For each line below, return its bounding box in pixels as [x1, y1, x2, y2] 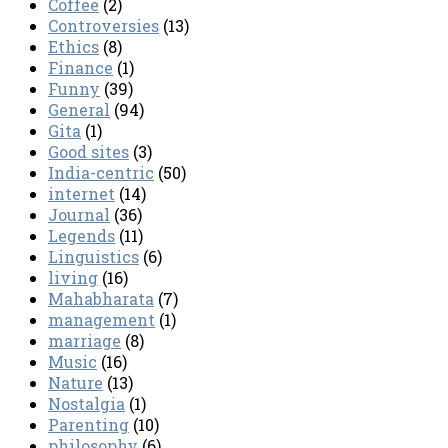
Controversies [48, 15, 159, 37]
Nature [48, 372, 103, 394]
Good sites [48, 141, 129, 163]
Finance [48, 57, 113, 79]
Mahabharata [48, 288, 154, 310]
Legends [48, 225, 115, 247]
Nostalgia [48, 393, 125, 415]
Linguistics [48, 246, 139, 268]
